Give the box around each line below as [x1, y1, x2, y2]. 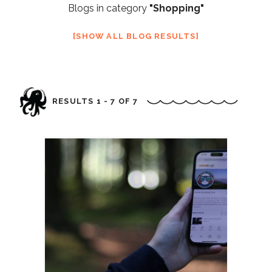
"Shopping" [149, 2, 204, 14]
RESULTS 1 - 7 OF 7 [52, 97, 141, 106]
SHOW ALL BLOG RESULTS [76, 31, 196, 41]
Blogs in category [68, 2, 149, 14]
